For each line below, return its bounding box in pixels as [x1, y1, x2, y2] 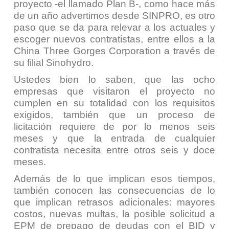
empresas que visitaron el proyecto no [13, 86, 216, 97]
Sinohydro [45, 57, 91, 68]
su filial [13, 57, 46, 68]
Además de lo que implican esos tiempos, [13, 173, 216, 184]
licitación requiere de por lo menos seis [13, 121, 216, 132]
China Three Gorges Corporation [13, 45, 161, 56]
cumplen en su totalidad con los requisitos [13, 98, 216, 108]
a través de [161, 45, 216, 56]
